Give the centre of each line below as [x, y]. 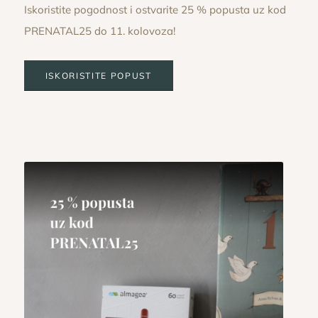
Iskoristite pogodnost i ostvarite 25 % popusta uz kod [155, 10]
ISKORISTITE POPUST [98, 75]
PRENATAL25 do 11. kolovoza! [99, 31]
